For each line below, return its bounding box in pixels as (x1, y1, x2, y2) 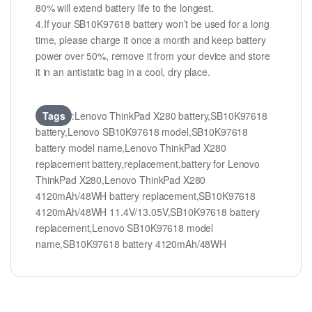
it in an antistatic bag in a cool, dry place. (36, 65, 210, 79)
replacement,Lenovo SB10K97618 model (36, 221, 214, 235)
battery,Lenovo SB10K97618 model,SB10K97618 (36, 125, 249, 139)
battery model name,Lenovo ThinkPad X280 (36, 141, 226, 155)
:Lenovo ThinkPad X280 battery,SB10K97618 (72, 109, 267, 123)
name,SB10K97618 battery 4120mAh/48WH (36, 237, 226, 251)
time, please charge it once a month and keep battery (36, 33, 266, 47)
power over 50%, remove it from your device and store (36, 49, 270, 63)
